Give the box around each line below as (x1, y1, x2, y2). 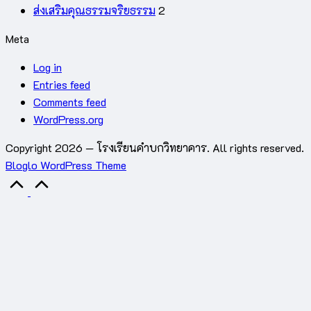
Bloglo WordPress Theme (6, 157, 126, 172)
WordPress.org (33, 111, 103, 126)
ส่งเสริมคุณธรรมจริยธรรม (33, 2, 155, 17)
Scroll (52, 174, 81, 189)
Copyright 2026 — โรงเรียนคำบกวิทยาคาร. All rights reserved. (6, 140, 304, 155)
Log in (33, 59, 62, 74)
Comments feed (33, 94, 106, 109)
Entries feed (33, 76, 90, 92)
